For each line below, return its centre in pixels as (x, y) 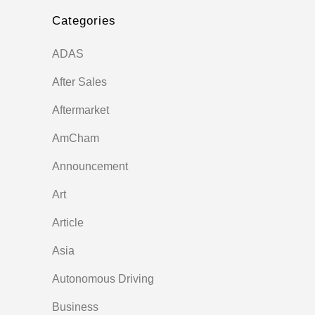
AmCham (76, 139)
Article (68, 223)
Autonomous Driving (103, 279)
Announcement (90, 167)
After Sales (79, 82)
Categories (84, 21)
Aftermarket (81, 110)
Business (75, 307)
